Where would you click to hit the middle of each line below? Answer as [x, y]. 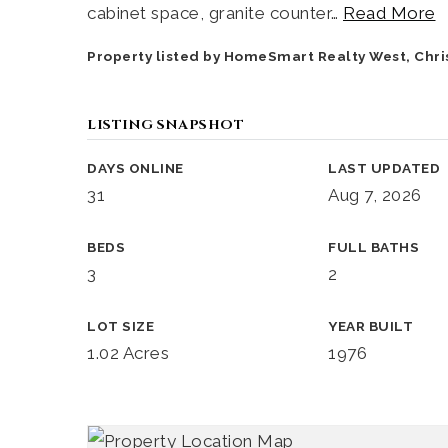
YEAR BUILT [371, 326]
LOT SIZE [120, 326]
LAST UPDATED [384, 168]
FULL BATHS [374, 247]
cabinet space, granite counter [209, 13]
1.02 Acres [128, 353]
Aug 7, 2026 [375, 195]
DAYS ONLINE [135, 168]
